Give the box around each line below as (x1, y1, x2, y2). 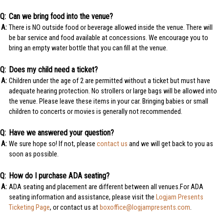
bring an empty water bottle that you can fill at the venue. (8, 44, 168, 53)
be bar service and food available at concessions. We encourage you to (8, 34, 208, 43)
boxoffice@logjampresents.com (99, 203, 190, 212)
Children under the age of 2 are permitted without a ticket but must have (8, 76, 210, 85)
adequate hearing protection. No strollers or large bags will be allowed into (8, 87, 217, 95)
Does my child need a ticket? (8, 65, 98, 74)
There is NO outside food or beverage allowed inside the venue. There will (8, 23, 213, 32)
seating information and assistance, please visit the (8, 193, 156, 201)
